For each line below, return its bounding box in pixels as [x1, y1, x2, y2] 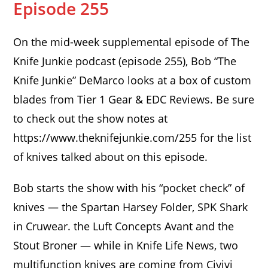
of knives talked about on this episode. [13, 150, 208, 164]
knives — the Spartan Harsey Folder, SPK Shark [13, 200, 248, 214]
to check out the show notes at [13, 111, 168, 126]
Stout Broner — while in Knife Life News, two [13, 238, 239, 252]
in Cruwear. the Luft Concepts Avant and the [13, 219, 234, 233]
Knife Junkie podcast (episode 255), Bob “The [13, 54, 237, 68]
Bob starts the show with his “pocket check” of [13, 181, 245, 195]
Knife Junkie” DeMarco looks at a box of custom [13, 73, 252, 87]
